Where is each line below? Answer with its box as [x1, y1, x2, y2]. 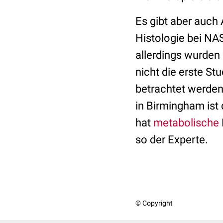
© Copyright [135, 199, 173, 207]
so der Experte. [135, 133, 208, 146]
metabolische [153, 116, 219, 129]
